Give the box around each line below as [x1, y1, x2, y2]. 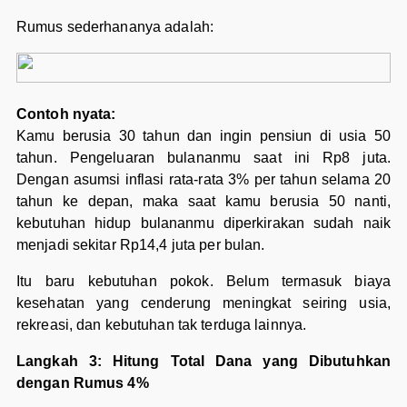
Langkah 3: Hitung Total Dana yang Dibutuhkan [15, 353, 392, 370]
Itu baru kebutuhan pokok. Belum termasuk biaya [15, 273, 392, 290]
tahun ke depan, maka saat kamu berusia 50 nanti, [15, 194, 392, 210]
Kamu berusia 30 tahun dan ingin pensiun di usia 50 [15, 128, 392, 144]
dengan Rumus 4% [15, 375, 149, 392]
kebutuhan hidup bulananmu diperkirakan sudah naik [15, 215, 392, 232]
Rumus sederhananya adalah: [15, 19, 214, 35]
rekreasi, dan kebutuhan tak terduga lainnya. [15, 317, 307, 333]
